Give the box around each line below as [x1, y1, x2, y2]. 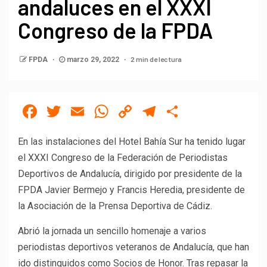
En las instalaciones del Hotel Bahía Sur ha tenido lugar [18, 136, 246, 148]
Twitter [63, 100, 122, 123]
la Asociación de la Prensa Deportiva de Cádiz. [18, 200, 212, 212]
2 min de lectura [131, 55, 182, 64]
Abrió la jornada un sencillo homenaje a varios [18, 225, 206, 237]
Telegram [159, 100, 235, 123]
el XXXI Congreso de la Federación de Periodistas [18, 152, 228, 164]
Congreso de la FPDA [18, 17, 213, 44]
